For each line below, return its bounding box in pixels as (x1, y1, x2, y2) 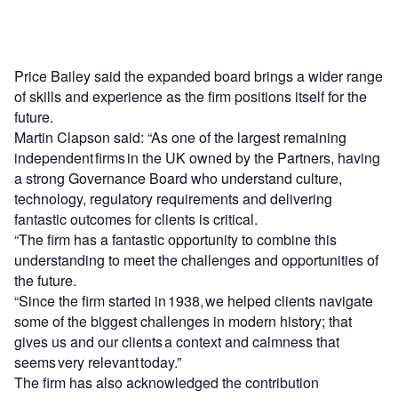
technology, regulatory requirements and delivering (14, 187, 332, 209)
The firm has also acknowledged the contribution (14, 371, 319, 393)
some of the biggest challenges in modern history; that (14, 310, 352, 331)
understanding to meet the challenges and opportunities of (14, 249, 378, 270)
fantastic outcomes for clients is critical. (14, 208, 265, 229)
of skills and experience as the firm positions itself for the (14, 85, 367, 107)
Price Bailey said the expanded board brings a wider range (14, 65, 383, 86)
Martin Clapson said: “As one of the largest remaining (14, 126, 346, 147)
